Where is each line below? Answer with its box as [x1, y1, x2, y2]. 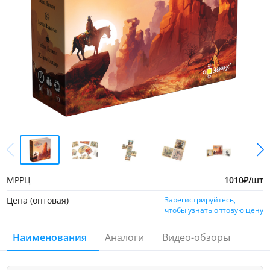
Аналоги [105, 231, 144, 244]
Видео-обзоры [162, 231, 230, 244]
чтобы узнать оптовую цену [165, 205, 263, 215]
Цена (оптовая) [7, 195, 69, 206]
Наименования [13, 231, 87, 244]
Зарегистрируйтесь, [165, 195, 236, 205]
